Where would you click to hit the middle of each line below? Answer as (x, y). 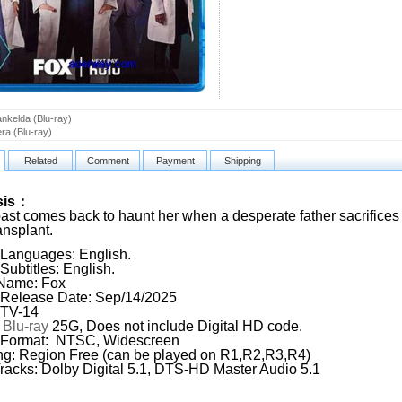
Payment (175, 161)
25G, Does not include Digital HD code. (175, 326)
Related (40, 161)
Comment (108, 161)
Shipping (242, 161)
